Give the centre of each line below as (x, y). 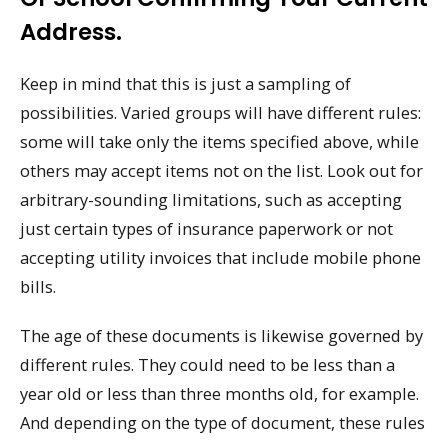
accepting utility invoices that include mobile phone (220, 258)
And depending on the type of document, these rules (222, 422)
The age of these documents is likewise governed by (221, 335)
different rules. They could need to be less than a (207, 364)
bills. (38, 287)
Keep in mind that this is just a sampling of (185, 84)
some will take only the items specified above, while (219, 142)
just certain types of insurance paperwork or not (206, 229)
